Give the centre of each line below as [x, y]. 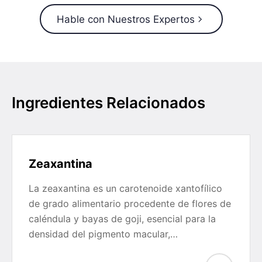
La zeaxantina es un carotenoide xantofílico [125, 188]
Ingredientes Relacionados [108, 103]
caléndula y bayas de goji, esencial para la [122, 219]
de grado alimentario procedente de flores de [130, 204]
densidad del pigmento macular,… [103, 234]
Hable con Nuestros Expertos [126, 19]
